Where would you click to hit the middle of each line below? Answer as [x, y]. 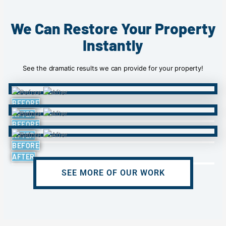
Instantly [113, 45]
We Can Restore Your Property [113, 29]
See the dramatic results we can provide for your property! [113, 68]
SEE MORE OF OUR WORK [113, 173]
